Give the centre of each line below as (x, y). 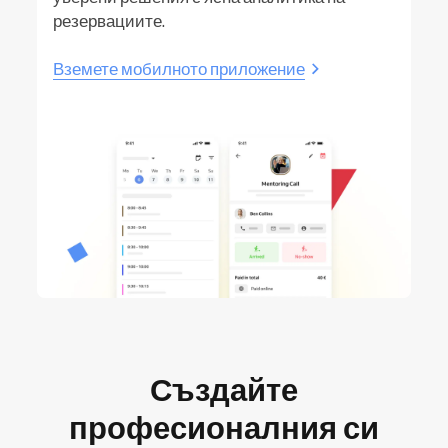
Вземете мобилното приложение (179, 68)
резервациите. (109, 20)
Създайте (224, 389)
